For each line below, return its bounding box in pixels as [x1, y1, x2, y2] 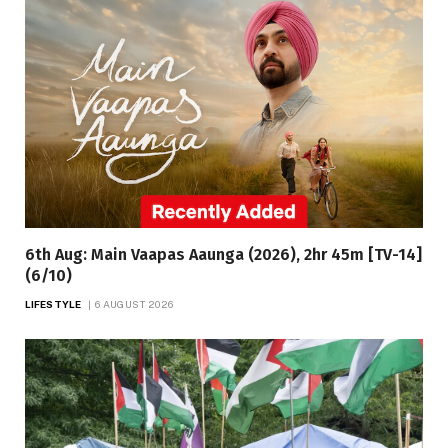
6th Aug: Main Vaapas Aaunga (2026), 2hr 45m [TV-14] [25, 244, 422, 264]
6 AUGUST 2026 [95, 297, 174, 310]
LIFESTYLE [25, 297, 81, 310]
